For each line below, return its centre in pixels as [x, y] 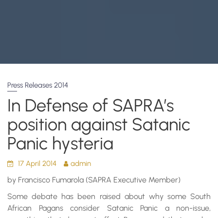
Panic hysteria [60, 143]
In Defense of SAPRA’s [91, 105]
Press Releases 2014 [38, 85]
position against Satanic [99, 124]
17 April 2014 [37, 163]
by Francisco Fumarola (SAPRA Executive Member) [94, 180]
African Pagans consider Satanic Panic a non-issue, [109, 208]
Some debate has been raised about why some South [109, 196]
